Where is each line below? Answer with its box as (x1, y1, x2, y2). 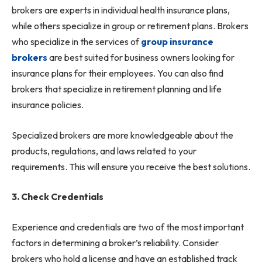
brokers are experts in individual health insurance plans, (12, 4, 230, 16)
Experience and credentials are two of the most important (12, 221, 244, 233)
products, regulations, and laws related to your (12, 144, 196, 157)
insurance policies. (12, 99, 84, 111)
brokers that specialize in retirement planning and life (12, 83, 222, 95)
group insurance (141, 36, 213, 48)
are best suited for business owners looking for (47, 51, 235, 64)
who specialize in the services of (12, 36, 141, 48)
